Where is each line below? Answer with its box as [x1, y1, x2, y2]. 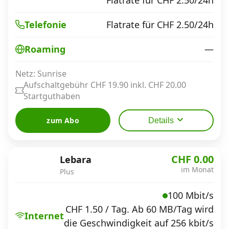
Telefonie [25, 18, 66, 31]
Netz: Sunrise [15, 67, 66, 79]
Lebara [60, 153, 91, 166]
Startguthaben [24, 90, 80, 102]
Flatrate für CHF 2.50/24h [106, 18, 214, 31]
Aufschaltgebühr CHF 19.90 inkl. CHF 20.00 [24, 79, 186, 90]
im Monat [181, 164, 214, 174]
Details [148, 116, 174, 125]
